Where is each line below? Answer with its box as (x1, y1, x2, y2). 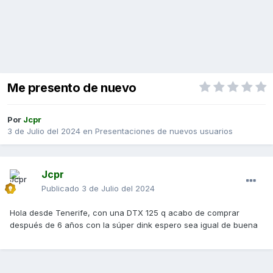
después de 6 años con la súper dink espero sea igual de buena (10, 220, 258, 230)
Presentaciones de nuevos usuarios (95, 126, 233, 136)
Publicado (41, 183, 82, 194)
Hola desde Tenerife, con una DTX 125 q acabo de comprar (10, 208, 239, 218)
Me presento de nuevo (7, 80, 136, 96)
